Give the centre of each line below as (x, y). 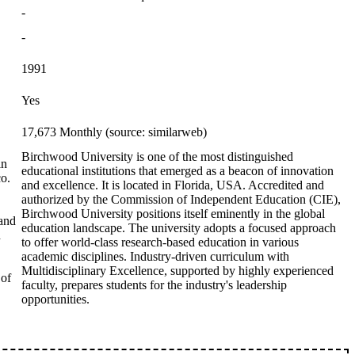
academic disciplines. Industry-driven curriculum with (155, 256)
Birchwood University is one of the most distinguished (157, 157)
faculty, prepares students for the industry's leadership (154, 285)
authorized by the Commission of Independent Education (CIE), (181, 199)
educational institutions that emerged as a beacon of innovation (177, 171)
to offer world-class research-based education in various (160, 242)
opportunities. (55, 299)
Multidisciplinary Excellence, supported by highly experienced (177, 271)
